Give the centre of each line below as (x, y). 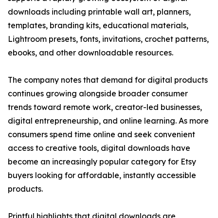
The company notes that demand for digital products (108, 80)
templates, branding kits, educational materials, (98, 26)
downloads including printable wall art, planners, (99, 12)
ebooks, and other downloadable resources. (91, 53)
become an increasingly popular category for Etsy (102, 162)
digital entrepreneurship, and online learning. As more (108, 121)
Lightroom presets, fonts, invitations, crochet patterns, (108, 39)
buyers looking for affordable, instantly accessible (102, 175)
